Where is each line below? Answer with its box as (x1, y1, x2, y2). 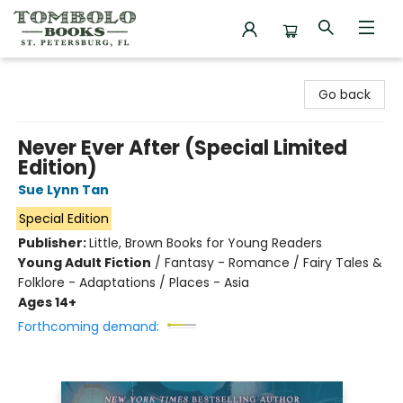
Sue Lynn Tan (18, 181, 109, 199)
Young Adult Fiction (18, 254, 151, 272)
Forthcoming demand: (18, 318, 159, 336)
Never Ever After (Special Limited (18, 134, 347, 162)
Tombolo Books (13, 66, 110, 84)
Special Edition (18, 210, 109, 228)
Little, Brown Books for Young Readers (89, 234, 322, 252)
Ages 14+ (18, 293, 76, 311)
